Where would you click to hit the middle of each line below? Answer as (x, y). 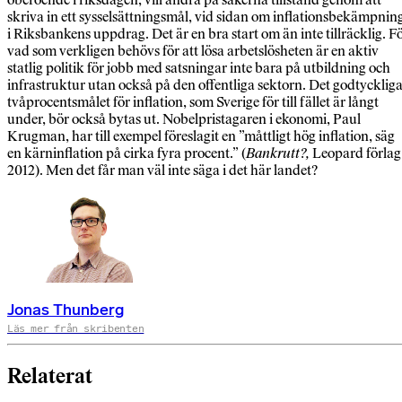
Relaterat (50, 377)
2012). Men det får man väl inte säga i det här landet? (162, 170)
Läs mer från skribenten (76, 329)
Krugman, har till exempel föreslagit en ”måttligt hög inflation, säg (201, 136)
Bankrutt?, (278, 153)
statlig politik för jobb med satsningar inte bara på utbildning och (199, 68)
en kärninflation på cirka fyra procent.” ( (127, 153)
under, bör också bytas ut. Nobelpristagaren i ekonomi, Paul (184, 119)
